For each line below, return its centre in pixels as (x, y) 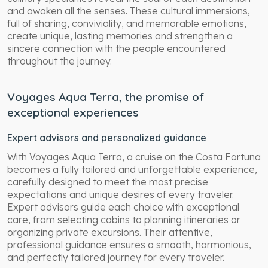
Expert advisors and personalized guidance (107, 137)
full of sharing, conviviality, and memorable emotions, (127, 23)
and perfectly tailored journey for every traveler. (116, 257)
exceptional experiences (73, 112)
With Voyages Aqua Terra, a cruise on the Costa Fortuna (134, 156)
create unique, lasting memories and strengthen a (120, 36)
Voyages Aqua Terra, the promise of (106, 97)
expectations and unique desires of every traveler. (121, 194)
